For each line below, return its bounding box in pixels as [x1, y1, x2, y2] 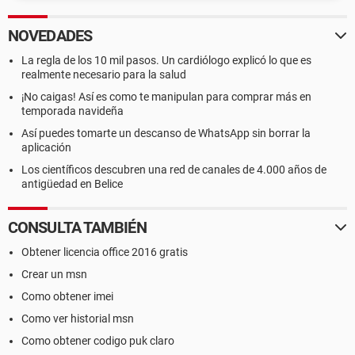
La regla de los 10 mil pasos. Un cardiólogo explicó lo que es [21, 54, 311, 67]
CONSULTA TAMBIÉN [8, 218, 147, 237]
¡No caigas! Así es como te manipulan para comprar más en [21, 90, 311, 103]
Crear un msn [21, 268, 87, 281]
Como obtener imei [21, 290, 113, 303]
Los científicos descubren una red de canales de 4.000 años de [21, 163, 326, 176]
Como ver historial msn [21, 312, 134, 325]
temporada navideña [21, 105, 124, 117]
